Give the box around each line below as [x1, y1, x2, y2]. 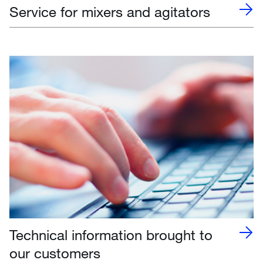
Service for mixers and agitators [9, 2, 210, 20]
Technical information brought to [9, 226, 213, 244]
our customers [9, 244, 100, 262]
